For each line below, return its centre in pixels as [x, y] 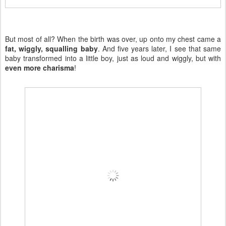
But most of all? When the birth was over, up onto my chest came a [113, 39]
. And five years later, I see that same [159, 48]
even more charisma [40, 67]
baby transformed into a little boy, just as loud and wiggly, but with [113, 58]
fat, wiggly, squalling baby [51, 48]
